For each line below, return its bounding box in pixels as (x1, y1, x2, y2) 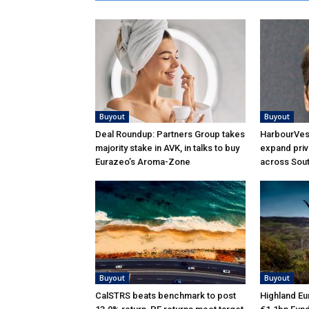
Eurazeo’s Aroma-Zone (95, 156, 190, 167)
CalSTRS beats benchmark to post (95, 290, 236, 301)
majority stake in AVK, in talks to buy (95, 142, 239, 153)
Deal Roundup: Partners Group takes (95, 128, 245, 139)
